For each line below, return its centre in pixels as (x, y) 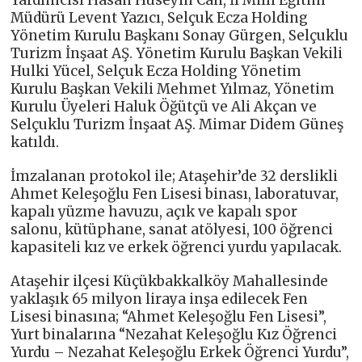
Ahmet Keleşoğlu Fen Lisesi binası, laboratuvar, (175, 194)
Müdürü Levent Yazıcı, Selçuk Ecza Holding (160, 17)
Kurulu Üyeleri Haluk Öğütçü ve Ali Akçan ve (164, 106)
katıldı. (35, 142)
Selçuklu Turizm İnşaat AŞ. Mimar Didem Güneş (177, 124)
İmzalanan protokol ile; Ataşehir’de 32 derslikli (175, 176)
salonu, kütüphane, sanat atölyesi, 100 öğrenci (172, 229)
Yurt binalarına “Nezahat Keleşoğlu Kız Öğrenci (174, 334)
